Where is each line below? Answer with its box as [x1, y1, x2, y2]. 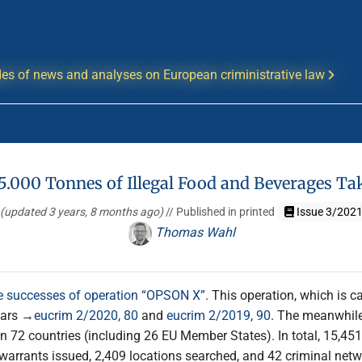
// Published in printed [165, 205, 277, 218]
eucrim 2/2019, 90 [166, 308, 271, 323]
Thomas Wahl [151, 225, 235, 241]
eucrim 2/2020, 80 [34, 308, 138, 323]
